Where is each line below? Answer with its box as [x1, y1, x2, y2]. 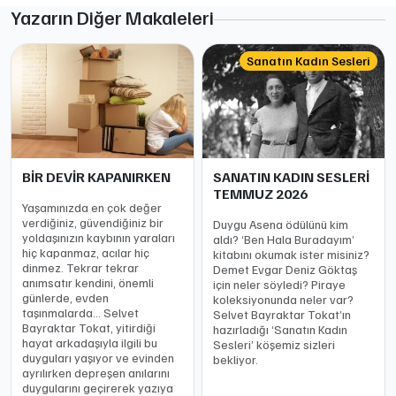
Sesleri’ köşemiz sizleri [213, 337, 335, 352]
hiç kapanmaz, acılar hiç [22, 245, 149, 260]
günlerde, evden [22, 290, 109, 305]
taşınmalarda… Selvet [22, 305, 139, 320]
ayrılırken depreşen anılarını [22, 365, 170, 380]
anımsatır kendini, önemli [22, 275, 154, 290]
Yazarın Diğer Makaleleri [11, 5, 214, 30]
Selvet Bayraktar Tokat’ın [213, 307, 351, 322]
